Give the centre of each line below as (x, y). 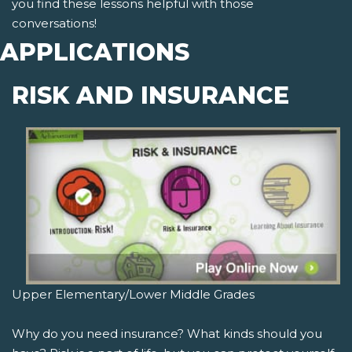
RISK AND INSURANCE (150, 96)
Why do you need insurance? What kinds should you (167, 334)
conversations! (54, 24)
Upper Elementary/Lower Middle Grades (133, 295)
